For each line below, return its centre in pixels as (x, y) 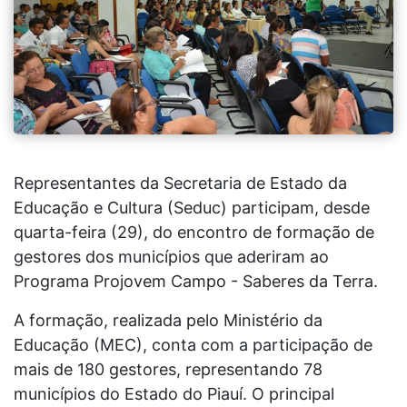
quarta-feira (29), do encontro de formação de (194, 232)
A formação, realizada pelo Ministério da (168, 320)
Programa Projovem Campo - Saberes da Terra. (196, 281)
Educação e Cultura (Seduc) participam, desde (192, 207)
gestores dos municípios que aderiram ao (171, 256)
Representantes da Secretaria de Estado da (180, 183)
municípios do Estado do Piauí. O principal (174, 393)
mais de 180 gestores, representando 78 (168, 369)
